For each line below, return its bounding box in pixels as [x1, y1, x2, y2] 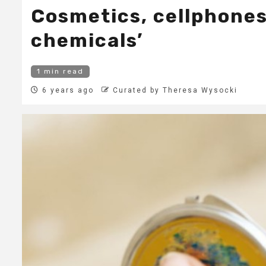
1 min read [37, 67, 84, 76]
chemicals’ [31, 29, 143, 52]
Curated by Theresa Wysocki [113, 86, 237, 95]
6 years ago [39, 86, 94, 95]
